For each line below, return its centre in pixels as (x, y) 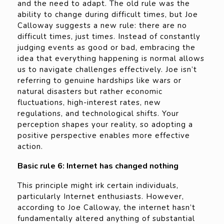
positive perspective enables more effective (104, 136)
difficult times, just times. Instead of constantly (109, 37)
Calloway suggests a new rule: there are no (102, 26)
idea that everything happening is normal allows (111, 59)
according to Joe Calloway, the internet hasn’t (106, 208)
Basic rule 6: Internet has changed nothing (98, 166)
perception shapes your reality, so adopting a (105, 125)
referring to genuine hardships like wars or (99, 81)
